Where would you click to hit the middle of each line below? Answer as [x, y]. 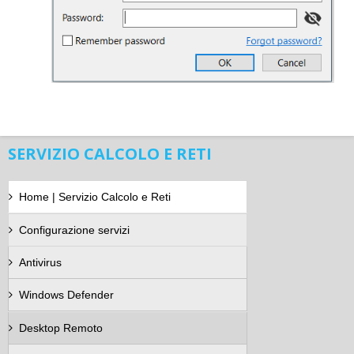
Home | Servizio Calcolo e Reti [95, 196]
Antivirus [40, 262]
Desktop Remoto [61, 328]
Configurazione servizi [74, 230]
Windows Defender [66, 294]
